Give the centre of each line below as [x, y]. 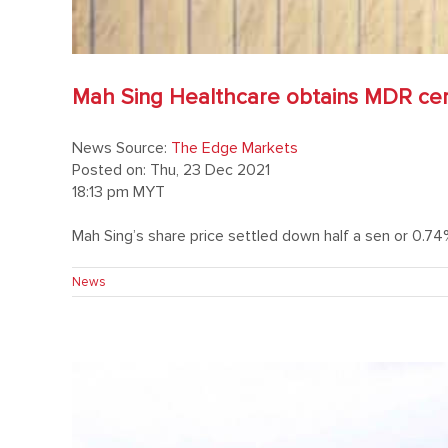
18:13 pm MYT [118, 191]
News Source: [121, 147]
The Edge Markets [234, 147]
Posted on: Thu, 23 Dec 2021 [171, 169]
